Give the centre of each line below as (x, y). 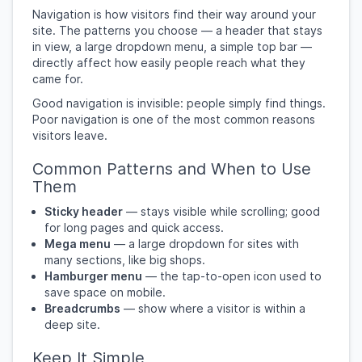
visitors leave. (70, 135)
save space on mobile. (105, 292)
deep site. (72, 324)
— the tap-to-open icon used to (232, 276)
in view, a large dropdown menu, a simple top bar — (172, 46)
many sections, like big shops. (125, 260)
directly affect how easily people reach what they (169, 63)
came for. (58, 79)
